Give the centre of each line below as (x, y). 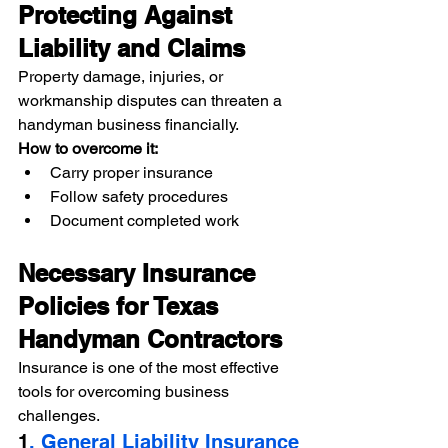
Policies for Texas (121, 305)
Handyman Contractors (150, 338)
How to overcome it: (88, 148)
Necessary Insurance (140, 272)
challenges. (59, 415)
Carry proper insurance (131, 172)
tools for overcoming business (125, 391)
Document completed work (144, 220)
